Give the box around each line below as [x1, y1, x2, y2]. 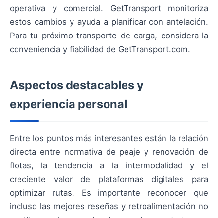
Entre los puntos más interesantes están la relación [10, 133, 208, 144]
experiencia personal [10, 97, 127, 111]
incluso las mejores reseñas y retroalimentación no [10, 201, 208, 212]
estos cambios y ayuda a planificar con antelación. [10, 17, 208, 27]
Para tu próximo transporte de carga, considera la [10, 31, 208, 41]
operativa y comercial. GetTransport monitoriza [10, 3, 208, 14]
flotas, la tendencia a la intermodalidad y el [10, 161, 208, 171]
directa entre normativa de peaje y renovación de [10, 147, 208, 157]
